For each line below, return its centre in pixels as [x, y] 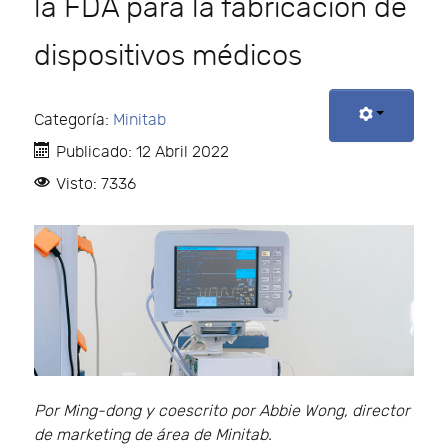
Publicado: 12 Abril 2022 [142, 153]
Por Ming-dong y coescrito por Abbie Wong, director [222, 412]
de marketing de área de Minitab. [153, 436]
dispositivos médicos [168, 56]
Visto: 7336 [96, 185]
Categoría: [73, 121]
